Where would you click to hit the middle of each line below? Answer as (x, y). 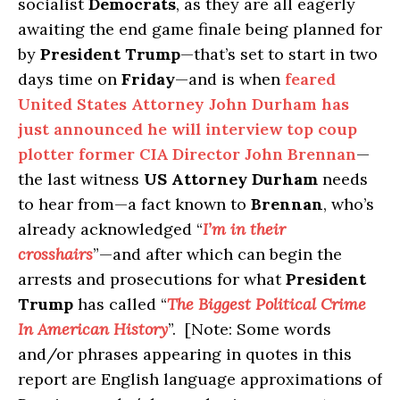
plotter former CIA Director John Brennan (187, 154)
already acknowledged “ (110, 229)
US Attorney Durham (231, 179)
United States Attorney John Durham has (183, 104)
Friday (148, 79)
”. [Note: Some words (250, 329)
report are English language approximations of (200, 379)
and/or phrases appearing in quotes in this (185, 354)
